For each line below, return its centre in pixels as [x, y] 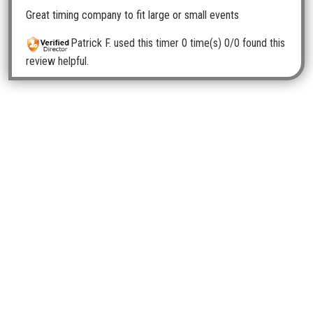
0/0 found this [255, 43]
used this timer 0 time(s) [168, 43]
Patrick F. [91, 43]
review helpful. [57, 61]
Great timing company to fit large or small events [132, 15]
